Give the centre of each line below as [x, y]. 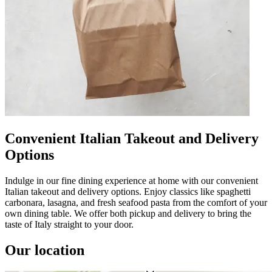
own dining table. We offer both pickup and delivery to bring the [128, 213]
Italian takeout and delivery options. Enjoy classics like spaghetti [128, 191]
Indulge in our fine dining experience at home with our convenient [131, 180]
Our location [45, 250]
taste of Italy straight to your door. [69, 224]
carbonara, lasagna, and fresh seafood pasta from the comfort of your [136, 202]
